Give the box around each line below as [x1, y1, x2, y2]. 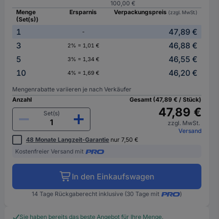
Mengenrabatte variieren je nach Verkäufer [12, 86, 132, 93]
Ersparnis [69, 8, 97, 16]
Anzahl [12, 96, 32, 103]
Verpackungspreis [114, 8, 169, 16]
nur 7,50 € [109, 136, 139, 143]
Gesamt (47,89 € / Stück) [129, 96, 201, 103]
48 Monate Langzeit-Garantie [26, 136, 109, 143]
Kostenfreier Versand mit [15, 148, 84, 155]
